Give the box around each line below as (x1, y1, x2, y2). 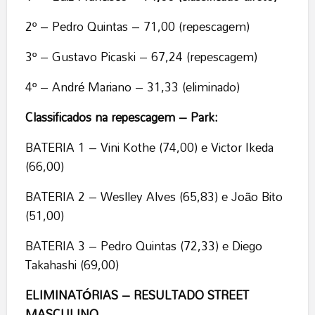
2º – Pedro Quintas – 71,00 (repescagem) (25, 15, 250, 39)
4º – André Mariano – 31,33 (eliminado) (25, 75, 240, 99)
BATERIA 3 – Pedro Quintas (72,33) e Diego (25, 234, 262, 258)
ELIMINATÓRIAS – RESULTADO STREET (25, 283, 249, 307)
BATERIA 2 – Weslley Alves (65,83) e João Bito (25, 185, 283, 209)
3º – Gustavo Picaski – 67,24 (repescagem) (25, 45, 257, 69)
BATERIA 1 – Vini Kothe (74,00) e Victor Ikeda (25, 136, 274, 160)
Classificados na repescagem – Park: (25, 105, 218, 129)
